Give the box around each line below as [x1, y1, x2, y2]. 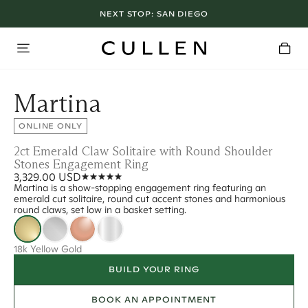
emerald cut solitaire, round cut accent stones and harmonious [14, 192, 285, 205]
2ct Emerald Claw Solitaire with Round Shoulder [14, 144, 273, 159]
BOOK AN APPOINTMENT [91, 294, 217, 305]
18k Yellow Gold [14, 243, 82, 255]
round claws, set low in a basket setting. [14, 203, 186, 216]
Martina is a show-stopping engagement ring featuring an [14, 181, 266, 194]
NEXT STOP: [100, 8, 157, 19]
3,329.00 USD [14, 170, 81, 184]
